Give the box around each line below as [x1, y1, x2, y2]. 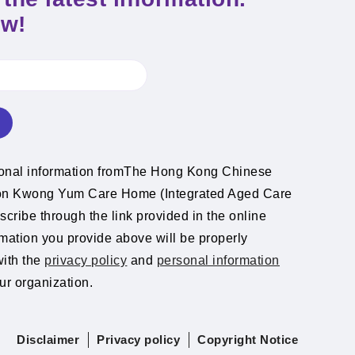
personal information [156, 254, 280, 267]
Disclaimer [17, 333, 79, 346]
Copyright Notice [197, 333, 298, 346]
